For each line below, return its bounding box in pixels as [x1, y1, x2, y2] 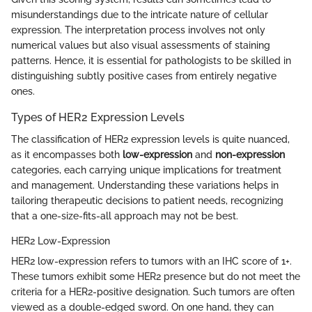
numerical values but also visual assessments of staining [11, 40, 270, 51]
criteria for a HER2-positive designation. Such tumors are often [11, 286, 295, 298]
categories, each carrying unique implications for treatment [11, 164, 281, 176]
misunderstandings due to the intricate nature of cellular [11, 9, 268, 20]
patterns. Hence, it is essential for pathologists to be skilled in [11, 55, 291, 66]
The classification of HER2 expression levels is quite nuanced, [11, 134, 290, 146]
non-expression [215, 149, 285, 161]
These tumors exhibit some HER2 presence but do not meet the [11, 271, 300, 283]
